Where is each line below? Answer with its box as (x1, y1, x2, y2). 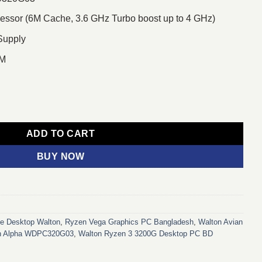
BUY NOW (36, 151, 85, 162)
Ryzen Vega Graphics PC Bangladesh (65, 217, 194, 226)
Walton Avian (198, 217, 243, 226)
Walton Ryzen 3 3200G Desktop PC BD (78, 229, 213, 238)
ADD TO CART (26, 129, 95, 139)
